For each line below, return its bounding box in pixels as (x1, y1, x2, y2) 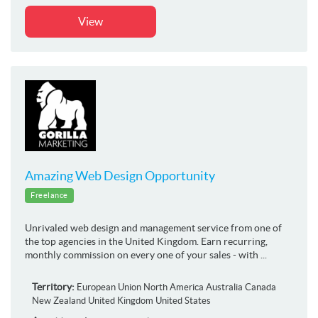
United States (155, 295, 211, 306)
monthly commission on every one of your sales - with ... (25, 248, 267, 261)
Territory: (32, 280, 75, 292)
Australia (206, 281, 243, 292)
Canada (245, 281, 276, 292)
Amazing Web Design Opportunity (25, 168, 215, 183)
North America (143, 281, 204, 292)
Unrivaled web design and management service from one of (25, 221, 282, 234)
